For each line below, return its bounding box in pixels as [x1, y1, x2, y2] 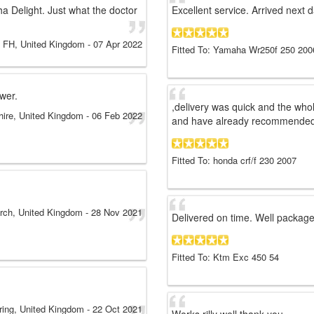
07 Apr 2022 [93, 37, 142, 51]
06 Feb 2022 [92, 109, 142, 123]
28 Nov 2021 [91, 205, 142, 219]
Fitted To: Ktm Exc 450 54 [172, 250, 279, 264]
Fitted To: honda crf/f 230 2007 [172, 153, 296, 168]
